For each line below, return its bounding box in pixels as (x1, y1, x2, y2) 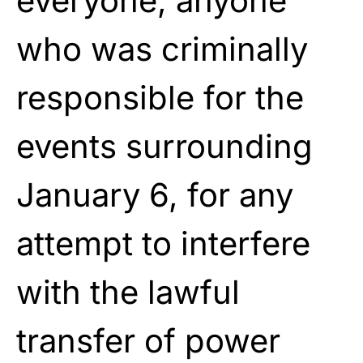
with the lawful (16, 271, 240, 312)
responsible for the (16, 77, 304, 117)
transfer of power (16, 320, 280, 361)
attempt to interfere (16, 223, 310, 263)
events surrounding (16, 126, 313, 166)
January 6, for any (16, 174, 293, 215)
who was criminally (16, 28, 308, 69)
